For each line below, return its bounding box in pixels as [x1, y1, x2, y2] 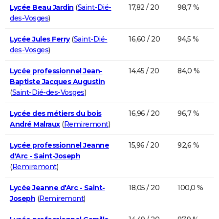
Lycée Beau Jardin [10, 2, 74, 12]
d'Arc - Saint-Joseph [10, 151, 80, 160]
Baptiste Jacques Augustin [10, 77, 105, 86]
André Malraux [10, 119, 60, 129]
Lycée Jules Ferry [10, 34, 70, 44]
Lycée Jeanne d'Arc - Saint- [10, 183, 105, 192]
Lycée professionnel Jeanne [10, 140, 109, 150]
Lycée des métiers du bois [10, 109, 102, 118]
